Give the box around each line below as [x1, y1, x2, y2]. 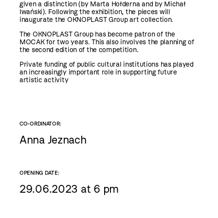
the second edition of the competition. [19, 45, 139, 54]
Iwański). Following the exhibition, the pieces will [19, 7, 170, 16]
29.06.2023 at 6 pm [19, 182, 119, 196]
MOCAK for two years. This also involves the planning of [19, 37, 194, 46]
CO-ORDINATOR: [19, 120, 61, 127]
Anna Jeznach [19, 133, 87, 147]
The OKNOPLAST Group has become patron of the [19, 30, 175, 38]
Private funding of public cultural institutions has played [19, 60, 194, 69]
